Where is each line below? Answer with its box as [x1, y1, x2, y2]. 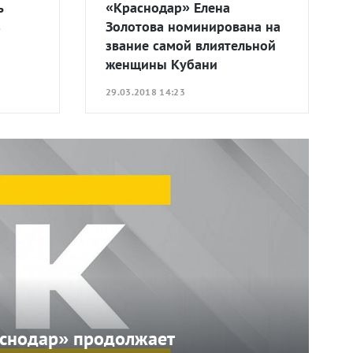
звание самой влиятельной [106, 35, 276, 54]
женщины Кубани [106, 54, 217, 73]
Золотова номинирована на [106, 17, 281, 35]
